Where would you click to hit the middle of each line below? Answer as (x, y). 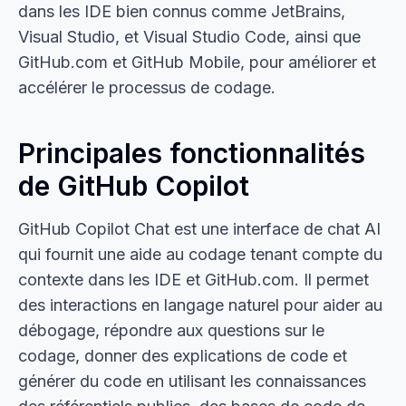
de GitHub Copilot (134, 186)
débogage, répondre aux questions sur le (171, 330)
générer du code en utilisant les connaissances (192, 381)
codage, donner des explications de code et (183, 356)
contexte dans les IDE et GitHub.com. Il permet (193, 280)
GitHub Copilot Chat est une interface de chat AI (199, 229)
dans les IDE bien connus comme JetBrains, (182, 11)
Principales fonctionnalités (192, 153)
